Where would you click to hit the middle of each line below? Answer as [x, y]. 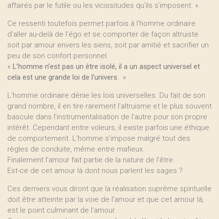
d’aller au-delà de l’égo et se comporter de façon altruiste [103, 34]
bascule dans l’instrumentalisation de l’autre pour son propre [107, 117]
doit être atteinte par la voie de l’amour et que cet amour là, [106, 199]
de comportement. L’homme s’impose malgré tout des [99, 138]
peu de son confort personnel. [58, 56]
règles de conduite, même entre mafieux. [76, 149]
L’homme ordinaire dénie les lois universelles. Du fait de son [106, 95]
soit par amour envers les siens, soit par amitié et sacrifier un [108, 45]
